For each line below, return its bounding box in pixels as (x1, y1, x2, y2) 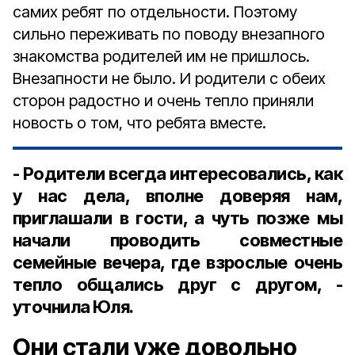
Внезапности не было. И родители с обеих (13, 69, 326, 88)
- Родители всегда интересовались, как (13, 163, 342, 184)
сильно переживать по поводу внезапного (13, 25, 325, 44)
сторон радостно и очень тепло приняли (13, 91, 314, 110)
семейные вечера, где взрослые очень (13, 252, 342, 273)
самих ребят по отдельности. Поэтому (13, 2, 297, 21)
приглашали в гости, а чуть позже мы (13, 208, 342, 228)
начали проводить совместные (13, 230, 342, 250)
